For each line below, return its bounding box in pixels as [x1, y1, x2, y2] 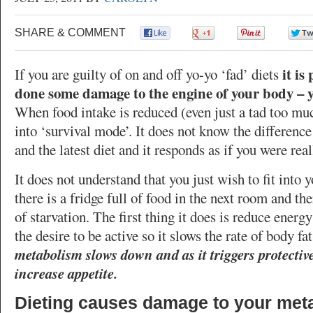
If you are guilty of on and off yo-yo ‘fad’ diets [15, 64, 279, 84]
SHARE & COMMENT [15, 27, 126, 38]
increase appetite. [15, 263, 117, 284]
